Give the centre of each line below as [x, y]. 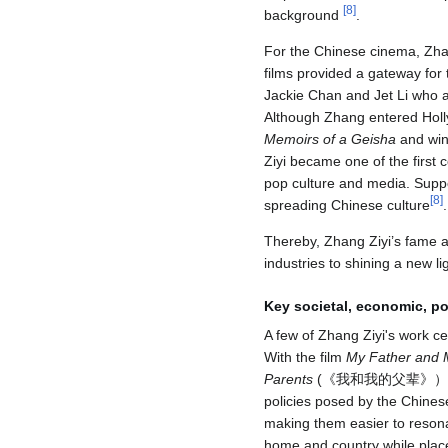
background [303, 14]
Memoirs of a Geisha [330, 138]
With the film [305, 356]
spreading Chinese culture [347, 204]
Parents [288, 378]
